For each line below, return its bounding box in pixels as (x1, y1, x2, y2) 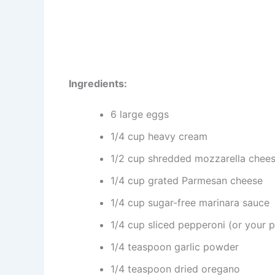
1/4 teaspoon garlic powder (110, 241, 239, 254)
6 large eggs (110, 108, 169, 121)
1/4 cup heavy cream (110, 130, 207, 143)
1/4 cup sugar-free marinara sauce (110, 196, 269, 209)
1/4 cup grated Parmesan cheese (110, 174, 263, 187)
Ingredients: (69, 77, 127, 90)
